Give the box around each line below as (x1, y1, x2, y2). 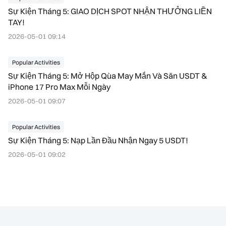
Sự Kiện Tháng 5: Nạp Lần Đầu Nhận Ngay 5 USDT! (8, 135, 188, 145)
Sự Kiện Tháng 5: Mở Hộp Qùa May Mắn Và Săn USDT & (8, 71, 207, 81)
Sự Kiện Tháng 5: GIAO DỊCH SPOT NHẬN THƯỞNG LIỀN (8, 6, 212, 16)
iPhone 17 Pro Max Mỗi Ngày (8, 82, 110, 92)
